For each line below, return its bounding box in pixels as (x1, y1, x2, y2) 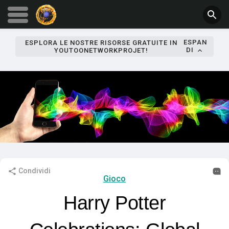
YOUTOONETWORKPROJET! (54, 46, 148, 54)
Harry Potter (63, 192, 166, 214)
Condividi (17, 166, 51, 175)
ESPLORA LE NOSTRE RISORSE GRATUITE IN (25, 38, 177, 47)
